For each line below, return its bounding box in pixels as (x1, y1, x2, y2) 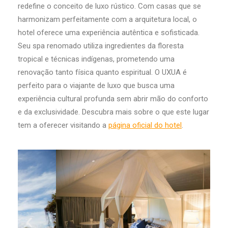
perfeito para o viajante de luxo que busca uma (18, 81, 175, 91)
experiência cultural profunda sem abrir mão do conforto (18, 94, 208, 104)
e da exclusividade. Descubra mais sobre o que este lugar (18, 107, 209, 117)
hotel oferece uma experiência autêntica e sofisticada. (18, 28, 199, 38)
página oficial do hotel (108, 121, 182, 130)
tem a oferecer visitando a (18, 121, 108, 130)
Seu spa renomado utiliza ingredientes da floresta (18, 41, 184, 51)
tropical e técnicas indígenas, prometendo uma (18, 54, 175, 64)
